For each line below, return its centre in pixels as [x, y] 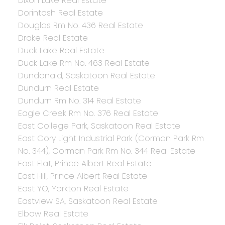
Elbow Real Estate [53, 214]
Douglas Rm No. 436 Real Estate [80, 26]
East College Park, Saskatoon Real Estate [99, 126]
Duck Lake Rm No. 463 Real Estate [84, 63]
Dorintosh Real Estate [60, 13]
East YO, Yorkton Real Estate [73, 189]
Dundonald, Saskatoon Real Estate [86, 76]
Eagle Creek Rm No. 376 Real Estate [88, 114]
